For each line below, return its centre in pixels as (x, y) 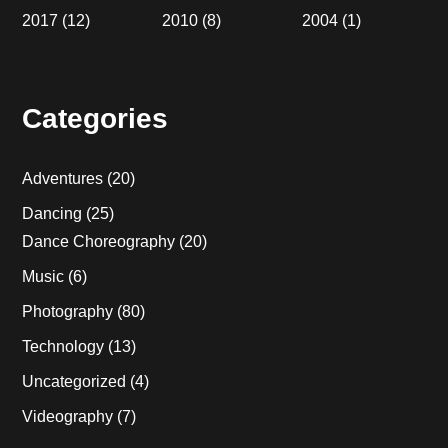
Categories (95, 118)
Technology (63, 346)
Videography (68, 416)
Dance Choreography (99, 241)
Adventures (63, 178)
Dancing (52, 213)
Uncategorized (74, 381)
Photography (68, 311)
